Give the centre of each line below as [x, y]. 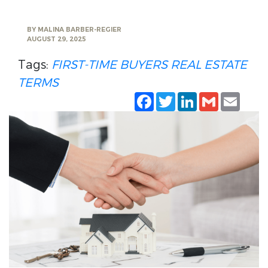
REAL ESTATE [209, 65]
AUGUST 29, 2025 [57, 39]
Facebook [182, 97]
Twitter [196, 97]
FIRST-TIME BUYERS [109, 65]
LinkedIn [222, 97]
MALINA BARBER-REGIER [80, 30]
